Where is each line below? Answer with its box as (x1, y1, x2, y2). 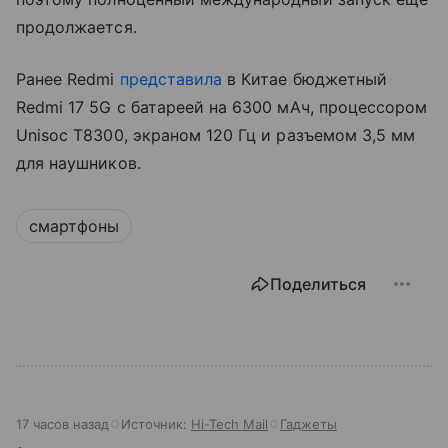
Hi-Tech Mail (191, 415, 268, 432)
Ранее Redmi (16, 68, 120, 89)
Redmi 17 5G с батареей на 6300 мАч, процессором (16, 96, 428, 117)
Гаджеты (280, 415, 337, 432)
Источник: (121, 415, 191, 432)
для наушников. (16, 152, 141, 173)
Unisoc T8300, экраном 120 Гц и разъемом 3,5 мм (16, 124, 416, 145)
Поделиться (270, 273, 366, 294)
